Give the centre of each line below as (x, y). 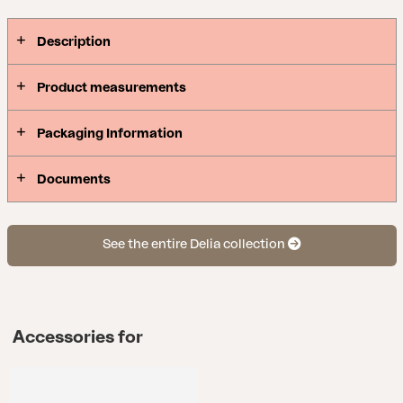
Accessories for (77, 337)
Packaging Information (109, 133)
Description (73, 41)
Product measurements (111, 87)
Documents (73, 179)
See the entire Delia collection (195, 245)
